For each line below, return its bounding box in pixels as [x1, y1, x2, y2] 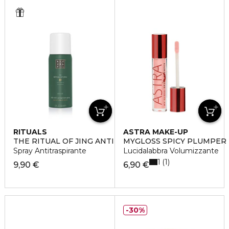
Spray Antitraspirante [13, 146, 86, 155]
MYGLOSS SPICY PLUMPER [123, 136, 226, 146]
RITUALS [13, 127, 47, 136]
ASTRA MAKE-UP [123, 127, 188, 136]
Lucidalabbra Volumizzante [123, 146, 219, 155]
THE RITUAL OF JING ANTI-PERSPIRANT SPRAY [13, 136, 195, 146]
